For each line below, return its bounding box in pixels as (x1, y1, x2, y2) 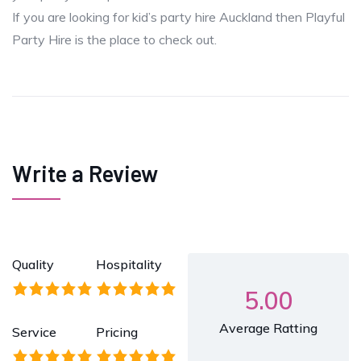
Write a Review (12, 159, 158, 187)
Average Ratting (219, 319, 317, 336)
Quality (12, 255, 54, 272)
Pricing (96, 323, 138, 340)
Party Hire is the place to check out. (12, 31, 217, 48)
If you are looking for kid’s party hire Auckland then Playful (12, 8, 345, 25)
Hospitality (96, 255, 162, 272)
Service (12, 323, 56, 340)
